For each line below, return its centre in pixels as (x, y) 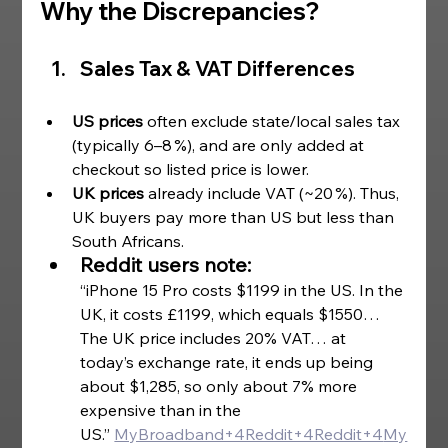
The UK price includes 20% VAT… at (215, 338)
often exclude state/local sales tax (274, 121)
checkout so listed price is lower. (191, 169)
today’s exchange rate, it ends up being (229, 362)
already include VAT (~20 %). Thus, (274, 193)
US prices (108, 121)
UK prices (108, 193)
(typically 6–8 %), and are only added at (220, 145)
